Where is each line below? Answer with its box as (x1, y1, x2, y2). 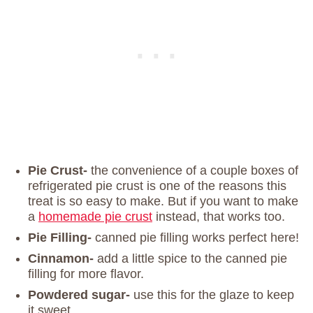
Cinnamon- (28, 252, 94, 266)
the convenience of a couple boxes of (87, 163, 298, 178)
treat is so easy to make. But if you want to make (28, 194, 298, 209)
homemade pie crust (38, 210, 152, 224)
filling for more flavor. (28, 267, 144, 282)
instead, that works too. (152, 210, 285, 224)
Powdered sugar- (28, 288, 130, 303)
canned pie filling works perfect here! (92, 231, 299, 245)
